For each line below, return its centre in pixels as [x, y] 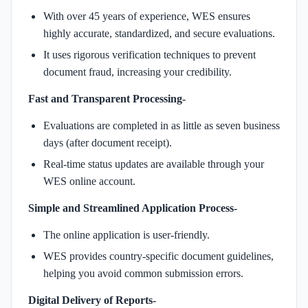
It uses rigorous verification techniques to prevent [150, 54]
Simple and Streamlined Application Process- [133, 208]
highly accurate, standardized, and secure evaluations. [159, 33]
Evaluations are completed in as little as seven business [162, 125]
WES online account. [89, 181]
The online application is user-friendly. [126, 234]
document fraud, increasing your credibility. [137, 71]
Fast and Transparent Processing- [107, 98]
